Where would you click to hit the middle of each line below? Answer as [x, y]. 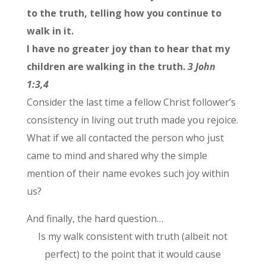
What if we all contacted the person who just [125, 138]
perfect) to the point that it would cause [133, 254]
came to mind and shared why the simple [117, 156]
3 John [201, 67]
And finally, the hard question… [95, 219]
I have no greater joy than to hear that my [128, 49]
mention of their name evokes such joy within [128, 174]
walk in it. [52, 31]
